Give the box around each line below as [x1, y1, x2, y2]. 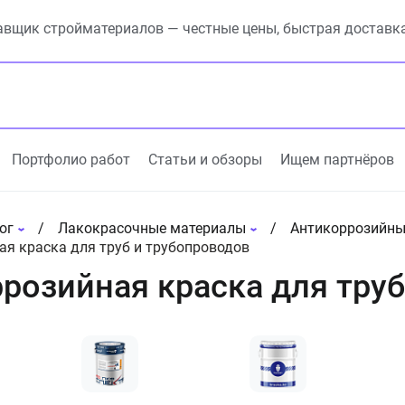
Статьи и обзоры [148, 151, 262, 168]
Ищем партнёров [280, 151, 394, 168]
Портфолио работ [12, 151, 130, 168]
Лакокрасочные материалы [57, 220, 246, 237]
